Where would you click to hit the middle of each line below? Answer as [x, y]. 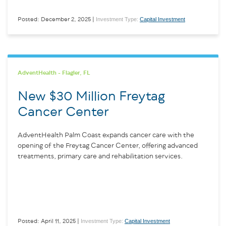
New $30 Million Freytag [91, 96]
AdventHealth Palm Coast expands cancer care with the [106, 135]
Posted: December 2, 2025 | [56, 19]
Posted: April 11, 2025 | [48, 221]
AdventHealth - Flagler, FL [54, 73]
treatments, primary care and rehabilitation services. [100, 156]
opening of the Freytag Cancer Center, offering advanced [108, 146]
